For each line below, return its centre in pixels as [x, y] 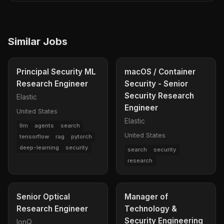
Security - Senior [156, 83]
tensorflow [34, 137]
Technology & [151, 209]
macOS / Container [160, 71]
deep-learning [39, 147]
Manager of [146, 197]
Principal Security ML [56, 71]
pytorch [81, 137]
